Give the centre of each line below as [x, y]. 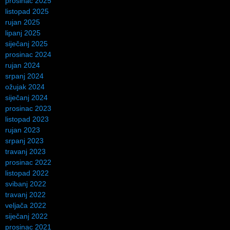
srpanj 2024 [24, 76]
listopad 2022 [27, 173]
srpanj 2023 [24, 140]
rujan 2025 [23, 22]
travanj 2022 [25, 194]
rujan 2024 [23, 65]
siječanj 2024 [26, 97]
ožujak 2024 [25, 87]
